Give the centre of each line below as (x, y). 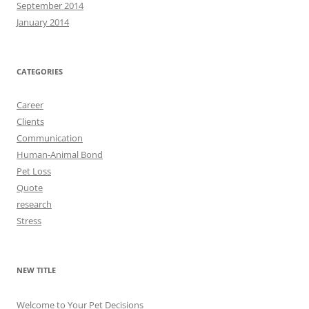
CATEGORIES (40, 71)
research (34, 204)
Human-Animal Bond (60, 154)
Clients (30, 121)
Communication (50, 138)
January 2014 (43, 22)
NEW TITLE (36, 270)
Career (30, 105)
